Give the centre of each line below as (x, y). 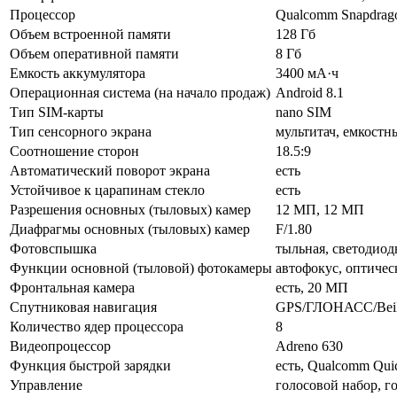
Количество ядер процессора (97, 326)
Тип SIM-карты (57, 112)
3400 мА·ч (307, 73)
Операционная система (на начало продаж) (140, 92)
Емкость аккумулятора (78, 73)
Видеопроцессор (60, 346)
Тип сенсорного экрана (81, 131)
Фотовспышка (53, 248)
